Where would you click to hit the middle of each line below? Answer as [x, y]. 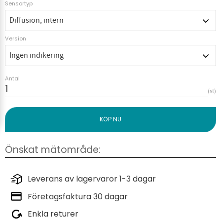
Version [16, 39]
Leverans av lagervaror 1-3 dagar [92, 179]
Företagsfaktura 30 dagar [78, 196]
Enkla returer [53, 214]
